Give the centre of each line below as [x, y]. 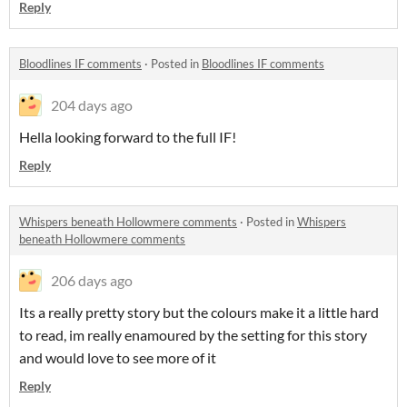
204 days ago [92, 105]
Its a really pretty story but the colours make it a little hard [199, 312]
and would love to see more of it [118, 357]
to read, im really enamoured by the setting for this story [193, 335]
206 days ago [92, 280]
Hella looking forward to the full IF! [128, 137]
